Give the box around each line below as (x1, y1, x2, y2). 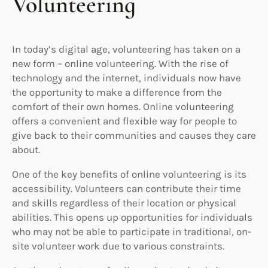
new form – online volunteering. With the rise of (12, 57, 229, 69)
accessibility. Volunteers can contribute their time (12, 182, 241, 194)
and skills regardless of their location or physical (12, 196, 236, 209)
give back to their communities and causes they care (12, 129, 256, 141)
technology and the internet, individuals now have (12, 71, 241, 84)
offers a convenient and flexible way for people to (12, 114, 237, 127)
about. (12, 143, 40, 156)
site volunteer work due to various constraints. (12, 239, 224, 252)
